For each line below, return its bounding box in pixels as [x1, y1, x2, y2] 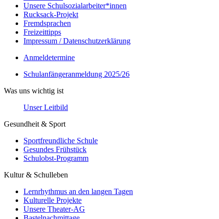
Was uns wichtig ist [4, 87, 64, 95]
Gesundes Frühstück [23, 145, 87, 153]
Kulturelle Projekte [23, 196, 82, 204]
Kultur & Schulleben [4, 171, 68, 179]
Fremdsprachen [23, 19, 71, 27]
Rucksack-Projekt [23, 10, 78, 19]
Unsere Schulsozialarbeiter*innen [23, 1, 127, 10]
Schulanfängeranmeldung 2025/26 [23, 70, 130, 78]
